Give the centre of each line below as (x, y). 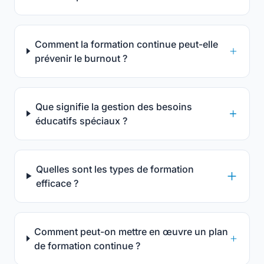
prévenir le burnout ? (81, 58)
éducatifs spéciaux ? (81, 121)
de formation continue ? (88, 245)
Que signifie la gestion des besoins (113, 106)
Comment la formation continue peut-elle (126, 44)
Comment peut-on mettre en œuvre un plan (131, 231)
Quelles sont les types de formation (115, 169)
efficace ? (57, 183)
